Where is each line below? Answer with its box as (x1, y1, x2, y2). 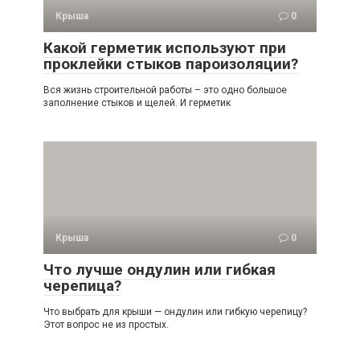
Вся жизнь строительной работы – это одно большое (43, 84, 287, 96)
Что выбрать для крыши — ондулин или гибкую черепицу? (43, 306, 307, 318)
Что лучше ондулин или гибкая (43, 260, 276, 280)
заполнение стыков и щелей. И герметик (43, 97, 231, 109)
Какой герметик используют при (43, 39, 286, 58)
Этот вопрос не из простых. (43, 319, 169, 331)
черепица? (43, 276, 121, 296)
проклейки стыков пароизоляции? (43, 55, 298, 74)
